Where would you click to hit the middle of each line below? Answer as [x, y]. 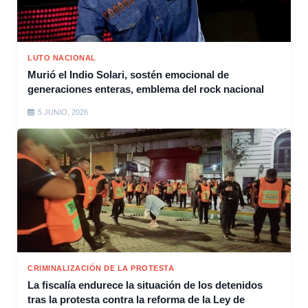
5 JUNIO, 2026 [63, 112]
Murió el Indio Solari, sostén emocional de [128, 75]
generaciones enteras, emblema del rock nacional [146, 89]
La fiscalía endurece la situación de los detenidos [145, 285]
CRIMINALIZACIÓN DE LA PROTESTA [101, 268]
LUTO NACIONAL [62, 58]
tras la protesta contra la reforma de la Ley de [136, 300]
